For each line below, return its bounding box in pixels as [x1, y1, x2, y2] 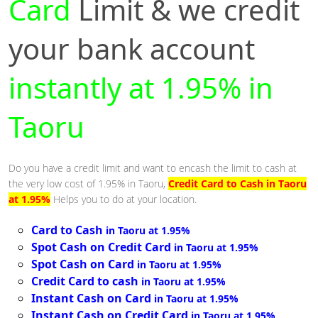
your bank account [9, 29, 255, 69]
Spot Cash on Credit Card [31, 239, 171, 256]
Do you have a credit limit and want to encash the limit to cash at [9, 161, 297, 175]
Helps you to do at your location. [53, 192, 197, 207]
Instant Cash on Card [31, 290, 151, 307]
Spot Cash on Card [31, 256, 134, 273]
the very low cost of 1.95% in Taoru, [9, 177, 168, 191]
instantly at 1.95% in [9, 68, 273, 108]
